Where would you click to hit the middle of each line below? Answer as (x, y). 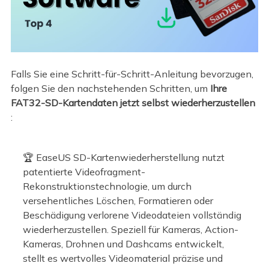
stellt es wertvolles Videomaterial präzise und (122, 258)
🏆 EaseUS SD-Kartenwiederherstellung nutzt (123, 157)
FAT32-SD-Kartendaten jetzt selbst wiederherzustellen (133, 103)
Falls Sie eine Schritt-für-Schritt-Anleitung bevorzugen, (132, 74)
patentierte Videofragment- (84, 171)
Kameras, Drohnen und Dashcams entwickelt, (123, 243)
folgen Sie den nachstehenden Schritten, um (110, 89)
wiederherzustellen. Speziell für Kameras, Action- (130, 229)
